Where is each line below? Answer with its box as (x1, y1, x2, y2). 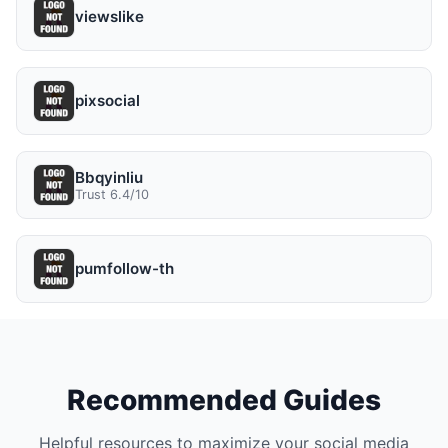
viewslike (75, 7, 144, 27)
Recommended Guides (67, 382, 381, 417)
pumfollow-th (75, 259, 174, 279)
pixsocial (75, 91, 140, 111)
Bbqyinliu (75, 167, 143, 187)
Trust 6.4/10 (75, 186, 149, 202)
